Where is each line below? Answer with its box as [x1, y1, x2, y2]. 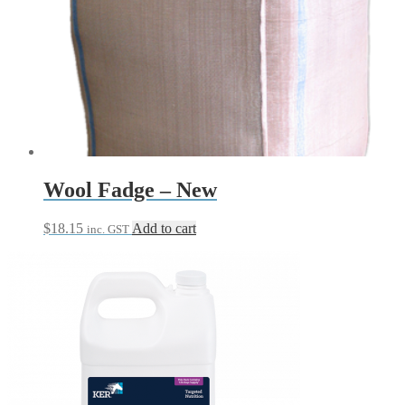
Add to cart [132, 220, 196, 236]
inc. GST [87, 221, 129, 236]
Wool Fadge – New [43, 177, 217, 202]
